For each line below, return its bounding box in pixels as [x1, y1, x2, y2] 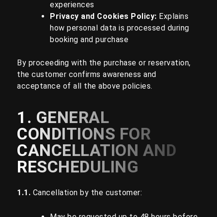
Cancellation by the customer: [32, 188, 142, 197]
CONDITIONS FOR [17, 124, 151, 143]
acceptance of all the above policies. [17, 81, 153, 91]
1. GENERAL [17, 108, 109, 127]
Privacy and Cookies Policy [50, 12, 155, 21]
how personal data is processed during [50, 23, 189, 32]
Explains [156, 12, 188, 21]
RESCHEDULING [17, 157, 139, 176]
